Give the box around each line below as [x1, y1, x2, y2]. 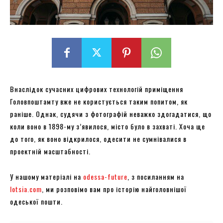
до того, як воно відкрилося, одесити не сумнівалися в [10, 133, 187, 144]
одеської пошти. [10, 196, 65, 207]
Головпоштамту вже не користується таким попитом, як [10, 96, 188, 107]
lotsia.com [10, 183, 42, 194]
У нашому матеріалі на [10, 171, 83, 182]
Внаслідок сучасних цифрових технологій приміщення [10, 83, 183, 94]
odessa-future [83, 171, 127, 182]
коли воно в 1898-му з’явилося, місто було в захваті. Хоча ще [10, 120, 205, 131]
